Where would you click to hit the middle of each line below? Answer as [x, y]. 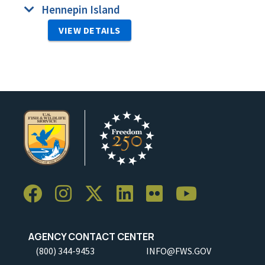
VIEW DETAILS [90, 30]
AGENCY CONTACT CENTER [89, 236]
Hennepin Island [81, 9]
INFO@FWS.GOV [179, 251]
